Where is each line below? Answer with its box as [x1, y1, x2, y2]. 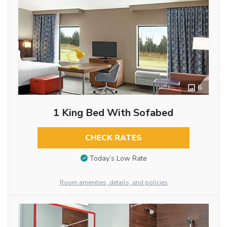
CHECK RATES [85, 132, 142, 143]
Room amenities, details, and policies [59, 178, 168, 186]
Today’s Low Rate [89, 154, 147, 164]
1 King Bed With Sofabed [53, 105, 174, 120]
